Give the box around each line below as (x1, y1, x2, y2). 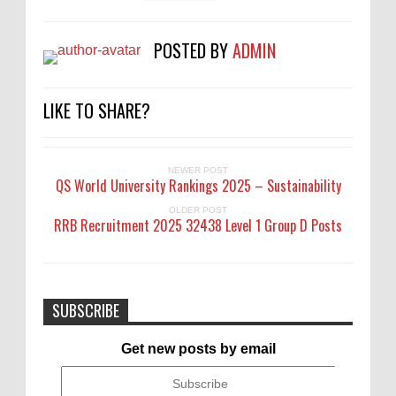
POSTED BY (154, 37, 232, 64)
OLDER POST (169, 205, 227, 215)
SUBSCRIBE (52, 299, 119, 322)
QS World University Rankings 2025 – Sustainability (55, 175, 341, 196)
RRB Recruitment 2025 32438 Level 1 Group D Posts (54, 215, 342, 236)
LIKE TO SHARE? (43, 97, 150, 124)
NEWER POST (168, 165, 228, 175)
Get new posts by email (120, 341, 276, 356)
